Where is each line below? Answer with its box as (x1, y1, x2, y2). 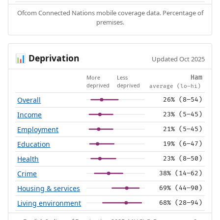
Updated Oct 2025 (152, 54, 205, 63)
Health (17, 154, 39, 164)
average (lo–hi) (149, 83, 201, 90)
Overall (17, 95, 41, 105)
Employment (17, 125, 59, 135)
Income (17, 110, 42, 120)
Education (17, 139, 51, 149)
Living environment (17, 198, 82, 208)
